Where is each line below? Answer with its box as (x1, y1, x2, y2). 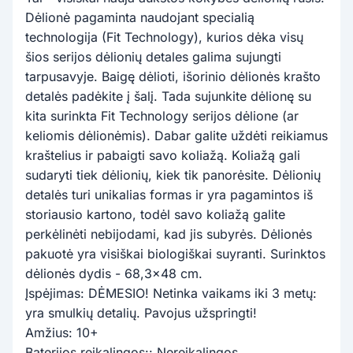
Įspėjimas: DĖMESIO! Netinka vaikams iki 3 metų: (25, 284, 317, 301)
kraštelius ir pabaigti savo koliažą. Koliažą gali (25, 147, 300, 163)
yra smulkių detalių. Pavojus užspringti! (25, 304, 257, 321)
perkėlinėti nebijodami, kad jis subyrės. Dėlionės (25, 225, 312, 242)
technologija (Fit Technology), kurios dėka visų (25, 28, 303, 45)
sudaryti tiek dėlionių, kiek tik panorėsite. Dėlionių (25, 166, 321, 183)
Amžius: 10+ (25, 324, 98, 340)
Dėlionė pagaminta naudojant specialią (25, 9, 255, 25)
